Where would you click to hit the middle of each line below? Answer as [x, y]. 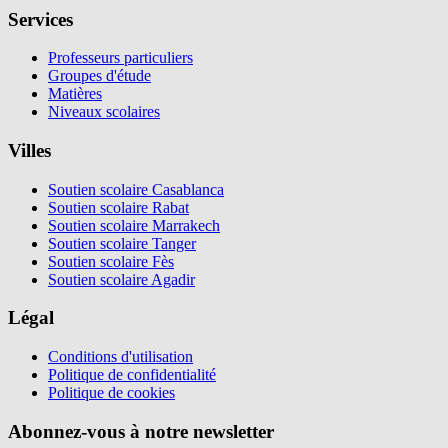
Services [40, 19]
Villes [29, 150]
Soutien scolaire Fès [111, 261]
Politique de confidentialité [132, 375]
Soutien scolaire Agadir [121, 279]
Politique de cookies [111, 393]
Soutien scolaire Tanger [122, 243]
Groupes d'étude [99, 76]
